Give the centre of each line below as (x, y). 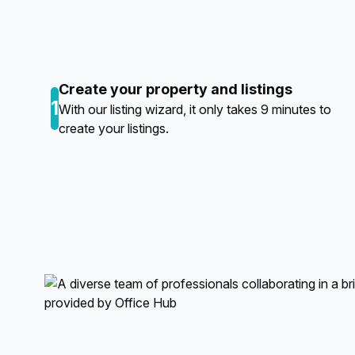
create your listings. (114, 128)
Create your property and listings (176, 89)
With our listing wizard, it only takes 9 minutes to (195, 109)
